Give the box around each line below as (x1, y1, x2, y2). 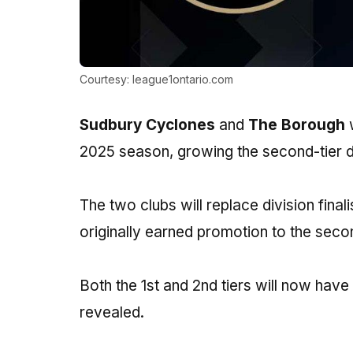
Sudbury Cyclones (79, 115, 215, 134)
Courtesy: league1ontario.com (79, 72, 233, 86)
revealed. (79, 303, 144, 321)
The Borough (247, 115, 345, 134)
